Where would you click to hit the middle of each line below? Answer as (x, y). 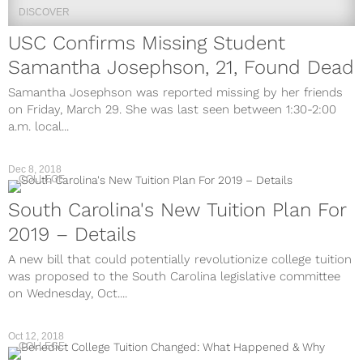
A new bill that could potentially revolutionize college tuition (180, 260)
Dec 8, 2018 (35, 170)
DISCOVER (44, 13)
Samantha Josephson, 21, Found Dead (181, 68)
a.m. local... (38, 127)
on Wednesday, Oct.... (68, 294)
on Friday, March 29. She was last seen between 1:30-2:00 (172, 110)
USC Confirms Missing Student (147, 43)
